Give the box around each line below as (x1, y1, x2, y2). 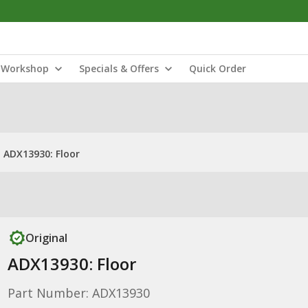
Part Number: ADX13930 (7, 285, 150, 301)
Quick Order (189, 62, 246, 75)
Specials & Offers (79, 62, 159, 75)
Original (25, 230, 67, 245)
